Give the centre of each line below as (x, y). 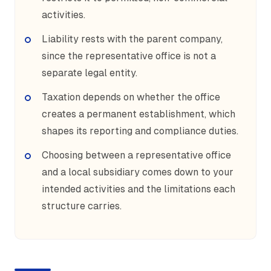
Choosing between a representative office (136, 155)
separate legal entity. (90, 73)
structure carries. (82, 206)
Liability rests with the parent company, (132, 39)
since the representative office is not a (129, 56)
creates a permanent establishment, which (139, 114)
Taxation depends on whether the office (131, 97)
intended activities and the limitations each (139, 189)
